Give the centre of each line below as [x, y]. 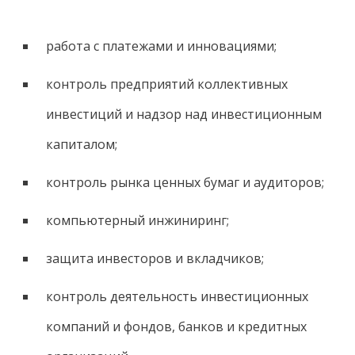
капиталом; [81, 144]
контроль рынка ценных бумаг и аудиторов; [185, 182]
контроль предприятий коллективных [166, 84]
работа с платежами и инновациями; [161, 46]
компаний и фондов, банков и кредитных [176, 326]
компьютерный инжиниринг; [137, 220]
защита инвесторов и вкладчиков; [155, 258]
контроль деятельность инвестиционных [177, 296]
